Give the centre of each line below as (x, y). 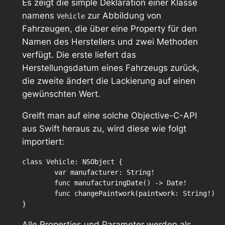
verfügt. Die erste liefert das (79, 55)
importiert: (43, 141)
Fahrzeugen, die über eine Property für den (109, 29)
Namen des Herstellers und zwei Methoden (110, 42)
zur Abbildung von (123, 16)
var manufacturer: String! (38, 172)
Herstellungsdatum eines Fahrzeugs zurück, (110, 68)
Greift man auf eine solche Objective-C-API (109, 115)
